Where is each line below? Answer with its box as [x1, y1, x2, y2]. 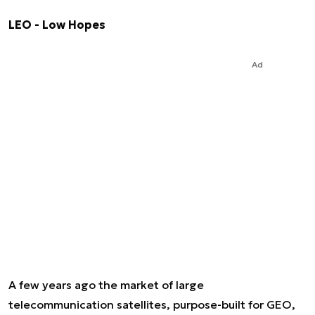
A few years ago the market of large [8, 278, 204, 292]
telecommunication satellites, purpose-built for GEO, [8, 297, 295, 311]
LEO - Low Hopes [8, 18, 105, 32]
